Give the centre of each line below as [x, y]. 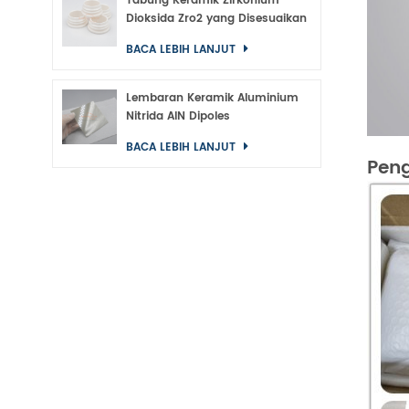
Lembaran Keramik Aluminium [212, 98]
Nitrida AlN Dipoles [178, 116]
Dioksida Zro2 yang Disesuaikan [216, 19]
